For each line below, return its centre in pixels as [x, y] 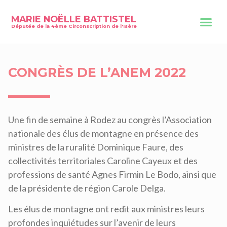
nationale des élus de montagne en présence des [103, 133]
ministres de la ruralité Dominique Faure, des [96, 147]
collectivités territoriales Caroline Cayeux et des [103, 161]
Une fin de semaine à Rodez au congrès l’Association [110, 120]
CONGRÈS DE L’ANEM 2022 [97, 72]
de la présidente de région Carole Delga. [87, 188]
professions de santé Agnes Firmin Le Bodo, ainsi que [112, 174]
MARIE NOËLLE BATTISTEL [74, 19]
